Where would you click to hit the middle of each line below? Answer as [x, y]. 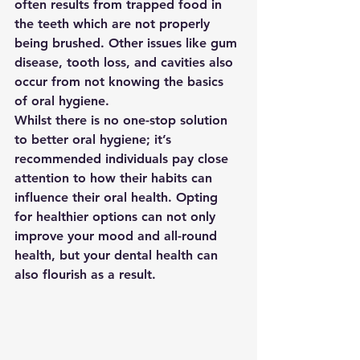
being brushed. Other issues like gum [128, 43]
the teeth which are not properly [114, 24]
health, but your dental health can [118, 255]
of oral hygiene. [62, 101]
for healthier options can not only [117, 217]
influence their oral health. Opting [118, 197]
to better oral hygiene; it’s [95, 139]
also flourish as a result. [85, 274]
